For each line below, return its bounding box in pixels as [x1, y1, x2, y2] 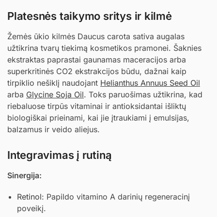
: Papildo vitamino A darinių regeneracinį [42, 191, 190, 201]
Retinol [17, 191, 42, 201]
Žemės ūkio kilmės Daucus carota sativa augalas [7, 31, 185, 41]
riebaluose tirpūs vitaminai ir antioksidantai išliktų [7, 101, 186, 111]
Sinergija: [7, 170, 42, 181]
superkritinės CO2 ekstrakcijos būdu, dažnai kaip [7, 66, 186, 76]
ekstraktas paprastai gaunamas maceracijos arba [7, 54, 186, 64]
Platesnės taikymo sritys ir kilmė [7, 9, 172, 22]
